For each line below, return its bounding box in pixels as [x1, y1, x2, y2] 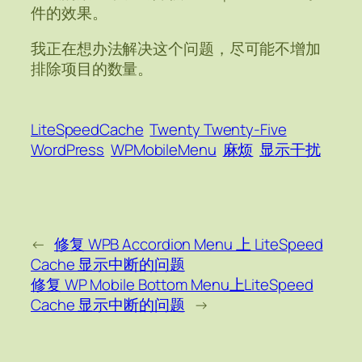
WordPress [31, 138, 105, 160]
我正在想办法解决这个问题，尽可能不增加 [31, 37, 322, 59]
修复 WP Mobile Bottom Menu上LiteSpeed [31, 274, 314, 296]
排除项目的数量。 [31, 57, 154, 79]
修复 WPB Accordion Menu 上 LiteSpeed [53, 234, 323, 255]
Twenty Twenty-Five [149, 118, 287, 140]
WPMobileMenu [110, 138, 217, 160]
